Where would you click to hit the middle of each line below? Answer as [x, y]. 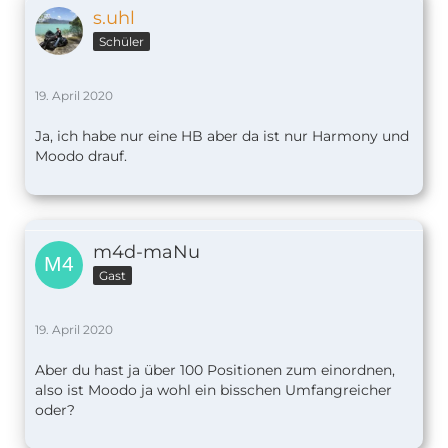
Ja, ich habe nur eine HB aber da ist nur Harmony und [222, 136]
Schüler [121, 42]
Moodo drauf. [81, 156]
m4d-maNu [146, 252]
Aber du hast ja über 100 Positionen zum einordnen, [215, 370]
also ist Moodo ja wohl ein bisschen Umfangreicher [213, 390]
